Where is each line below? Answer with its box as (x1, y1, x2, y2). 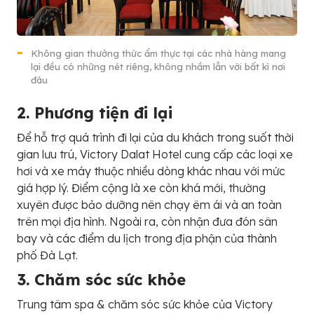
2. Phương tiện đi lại (17, 102, 172, 123)
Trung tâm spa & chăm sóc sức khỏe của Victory (17, 296, 273, 311)
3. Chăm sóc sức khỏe (17, 269, 186, 289)
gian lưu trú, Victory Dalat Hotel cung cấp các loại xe (17, 146, 293, 161)
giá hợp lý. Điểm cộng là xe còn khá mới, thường (17, 180, 266, 195)
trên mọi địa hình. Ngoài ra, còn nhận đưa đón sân (17, 214, 278, 228)
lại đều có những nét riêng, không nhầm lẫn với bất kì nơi (31, 60, 285, 72)
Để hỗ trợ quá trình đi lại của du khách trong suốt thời (17, 130, 294, 144)
